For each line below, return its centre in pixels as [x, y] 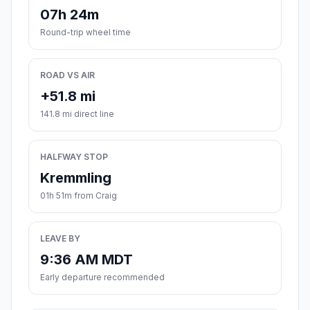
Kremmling [76, 178]
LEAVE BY [60, 239]
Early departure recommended [102, 277]
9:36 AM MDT [86, 260]
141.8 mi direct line [77, 114]
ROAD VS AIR [67, 75]
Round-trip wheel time [85, 33]
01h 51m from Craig [79, 196]
